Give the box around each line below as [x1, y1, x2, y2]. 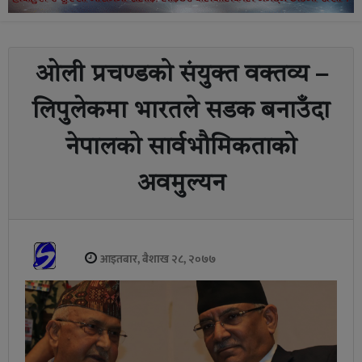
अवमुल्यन [137, 171, 225, 196]
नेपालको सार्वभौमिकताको [65, 135, 297, 160]
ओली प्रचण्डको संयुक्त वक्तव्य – [35, 62, 327, 87]
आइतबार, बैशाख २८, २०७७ [100, 249, 216, 268]
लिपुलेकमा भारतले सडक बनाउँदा [32, 99, 330, 124]
